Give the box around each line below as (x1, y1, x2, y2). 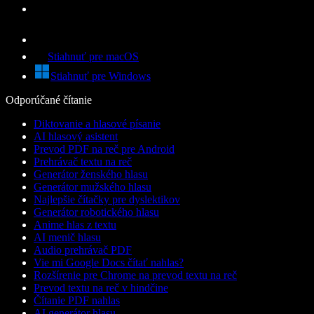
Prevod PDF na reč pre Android (34, 142, 175, 155)
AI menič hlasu (34, 231, 101, 243)
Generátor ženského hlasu (34, 168, 148, 180)
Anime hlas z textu (34, 218, 116, 231)
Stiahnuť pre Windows (50, 69, 151, 82)
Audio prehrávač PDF (34, 243, 132, 256)
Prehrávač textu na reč (34, 155, 132, 168)
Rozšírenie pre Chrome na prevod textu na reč (34, 268, 237, 281)
